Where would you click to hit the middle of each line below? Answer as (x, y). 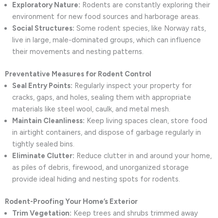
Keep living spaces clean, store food (146, 120)
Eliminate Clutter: (43, 155)
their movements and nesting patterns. (78, 52)
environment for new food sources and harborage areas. (106, 17)
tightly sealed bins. (43, 144)
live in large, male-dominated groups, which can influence (107, 40)
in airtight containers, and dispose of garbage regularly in (107, 132)
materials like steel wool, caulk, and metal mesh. (91, 109)
